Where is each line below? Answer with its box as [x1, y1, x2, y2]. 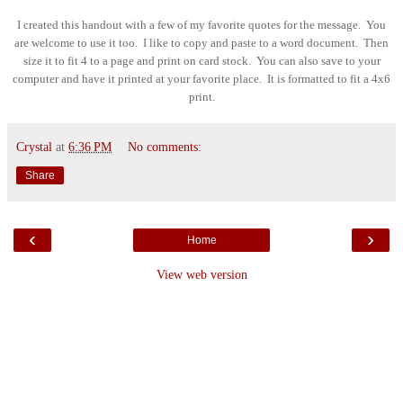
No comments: [128, 139, 202, 154]
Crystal [16, 139, 52, 154]
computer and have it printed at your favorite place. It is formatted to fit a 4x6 [13, 71, 390, 85]
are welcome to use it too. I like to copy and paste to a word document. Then [14, 35, 389, 49]
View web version [156, 266, 247, 282]
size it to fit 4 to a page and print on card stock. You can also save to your [22, 53, 381, 67]
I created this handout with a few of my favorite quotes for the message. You [17, 17, 386, 31]
